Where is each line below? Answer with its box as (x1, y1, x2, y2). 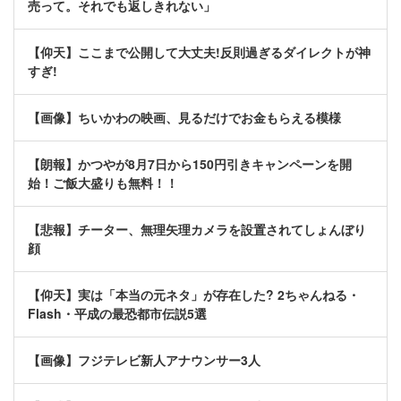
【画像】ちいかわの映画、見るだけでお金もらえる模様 (28, 108, 341, 127)
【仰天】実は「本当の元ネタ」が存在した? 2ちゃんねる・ (28, 286, 360, 304)
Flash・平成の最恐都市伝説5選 (28, 304, 207, 323)
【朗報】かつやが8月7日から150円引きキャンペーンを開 (28, 155, 352, 174)
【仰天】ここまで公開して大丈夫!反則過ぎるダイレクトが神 (28, 43, 371, 62)
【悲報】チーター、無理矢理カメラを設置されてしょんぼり (28, 220, 366, 239)
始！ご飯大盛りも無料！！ (28, 174, 178, 192)
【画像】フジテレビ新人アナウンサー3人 (28, 351, 260, 370)
